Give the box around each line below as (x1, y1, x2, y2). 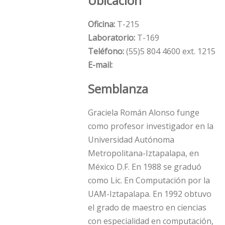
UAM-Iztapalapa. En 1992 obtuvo (88, 188, 211, 200)
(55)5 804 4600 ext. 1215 (126, 46, 215, 57)
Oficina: (88, 19, 115, 30)
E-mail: (88, 59, 113, 71)
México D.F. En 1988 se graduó (88, 161, 201, 173)
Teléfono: (88, 46, 126, 57)
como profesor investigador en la (88, 121, 213, 132)
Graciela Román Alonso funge (88, 107, 199, 119)
